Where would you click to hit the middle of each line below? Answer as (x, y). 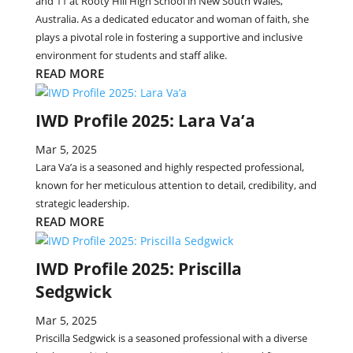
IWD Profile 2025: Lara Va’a (145, 121)
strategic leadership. (82, 203)
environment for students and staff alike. (131, 55)
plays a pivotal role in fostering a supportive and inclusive (169, 37)
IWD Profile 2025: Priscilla (138, 269)
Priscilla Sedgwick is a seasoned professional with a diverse (171, 338)
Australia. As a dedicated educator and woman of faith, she (172, 19)
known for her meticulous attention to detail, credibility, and (176, 185)
